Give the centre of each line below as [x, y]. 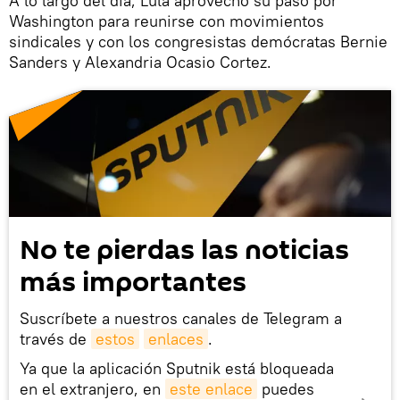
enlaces [176, 339]
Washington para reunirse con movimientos [167, 21]
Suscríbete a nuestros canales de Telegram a [181, 319]
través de [55, 339]
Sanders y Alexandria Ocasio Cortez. [140, 62]
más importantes [133, 283]
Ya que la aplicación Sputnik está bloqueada [177, 369]
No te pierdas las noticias [184, 251]
